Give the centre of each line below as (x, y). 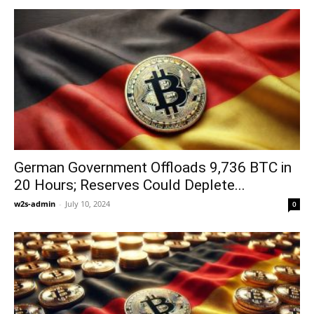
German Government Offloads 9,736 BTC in (153, 168)
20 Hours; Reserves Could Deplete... (130, 185)
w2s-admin (35, 204)
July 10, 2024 (88, 204)
